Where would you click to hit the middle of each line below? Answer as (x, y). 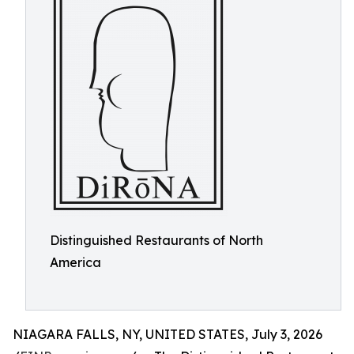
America (75, 262)
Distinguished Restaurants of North (156, 240)
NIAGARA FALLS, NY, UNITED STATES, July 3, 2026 (168, 334)
